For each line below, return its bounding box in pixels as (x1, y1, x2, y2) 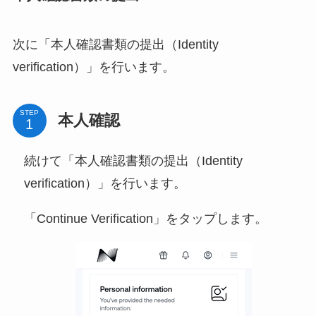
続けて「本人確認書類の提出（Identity (23, 154, 243, 169)
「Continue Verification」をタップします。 (23, 212, 267, 226)
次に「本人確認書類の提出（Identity (12, 37, 219, 51)
